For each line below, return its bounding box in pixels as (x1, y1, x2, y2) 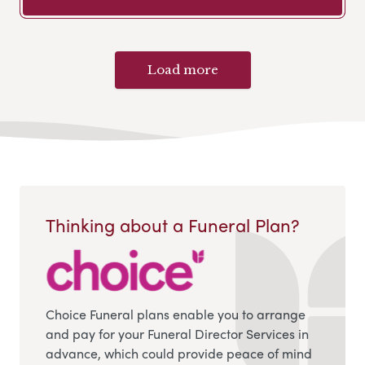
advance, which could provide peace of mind (46, 344, 312, 363)
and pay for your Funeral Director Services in (46, 324, 309, 344)
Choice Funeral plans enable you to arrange (46, 305, 306, 324)
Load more (147, 61, 218, 77)
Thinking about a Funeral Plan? (46, 212, 299, 239)
